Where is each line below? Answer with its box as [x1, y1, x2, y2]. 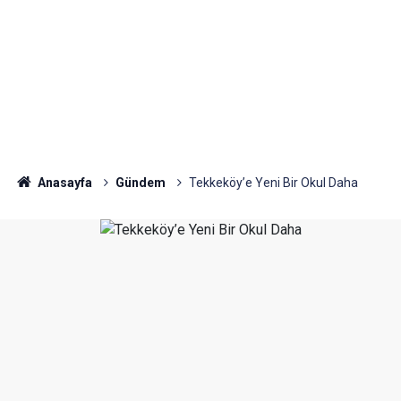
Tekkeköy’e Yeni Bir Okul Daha [188, 175, 358, 190]
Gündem [115, 175, 166, 190]
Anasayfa [34, 175, 92, 190]
